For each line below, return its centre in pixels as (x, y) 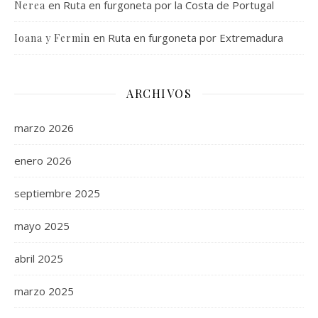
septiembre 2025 (57, 193)
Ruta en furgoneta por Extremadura (196, 38)
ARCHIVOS (159, 94)
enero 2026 (43, 161)
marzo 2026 (44, 128)
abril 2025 (39, 259)
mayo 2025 (42, 226)
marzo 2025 (44, 291)
